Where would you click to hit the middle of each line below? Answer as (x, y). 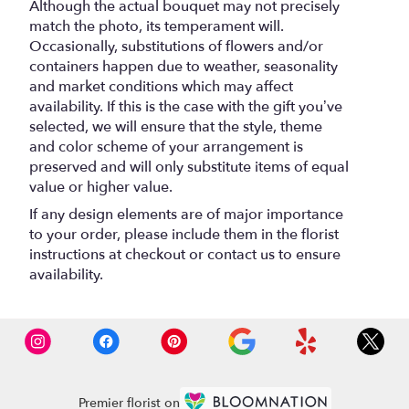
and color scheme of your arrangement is (166, 147)
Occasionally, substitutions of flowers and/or (176, 47)
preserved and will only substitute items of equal (189, 168)
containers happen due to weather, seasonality (184, 67)
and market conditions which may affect (161, 87)
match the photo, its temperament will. (157, 27)
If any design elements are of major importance (186, 215)
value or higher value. (101, 188)
